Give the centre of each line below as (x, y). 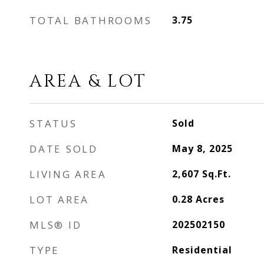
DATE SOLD (64, 149)
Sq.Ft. (216, 174)
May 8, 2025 (202, 148)
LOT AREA (59, 199)
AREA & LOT (88, 82)
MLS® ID (56, 225)
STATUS (53, 123)
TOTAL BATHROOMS (91, 20)
